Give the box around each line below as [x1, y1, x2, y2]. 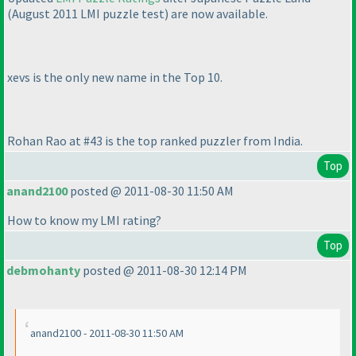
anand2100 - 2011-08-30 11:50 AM [30, 326, 184, 341]
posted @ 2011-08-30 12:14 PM [80, 262, 247, 279]
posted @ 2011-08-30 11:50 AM [68, 183, 234, 199]
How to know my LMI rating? [7, 212, 161, 229]
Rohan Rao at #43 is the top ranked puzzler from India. [7, 133, 303, 149]
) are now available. [164, 6, 268, 22]
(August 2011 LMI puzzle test [7, 6, 164, 22]
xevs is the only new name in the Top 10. [7, 69, 222, 86]
